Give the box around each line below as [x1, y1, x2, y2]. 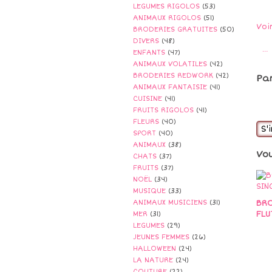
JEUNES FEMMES [133, 233, 189, 241]
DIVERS [133, 37, 159, 45]
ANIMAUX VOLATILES [133, 60, 207, 68]
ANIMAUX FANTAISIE [133, 83, 207, 91]
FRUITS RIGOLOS [133, 106, 194, 114]
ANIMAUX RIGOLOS [133, 14, 201, 22]
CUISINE [133, 95, 162, 103]
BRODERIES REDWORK [133, 72, 213, 80]
